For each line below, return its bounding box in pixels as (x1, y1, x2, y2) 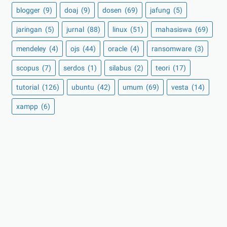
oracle (108, 45, 129, 53)
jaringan (16, 25, 44, 34)
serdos (63, 64, 86, 72)
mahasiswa (156, 25, 194, 34)
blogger (16, 6, 42, 15)
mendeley (16, 45, 48, 53)
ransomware (152, 45, 193, 53)
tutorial (16, 83, 41, 92)
